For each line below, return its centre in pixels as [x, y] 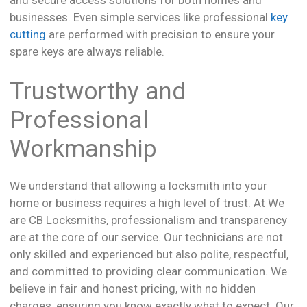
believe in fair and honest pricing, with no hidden [133, 289]
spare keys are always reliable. [87, 51]
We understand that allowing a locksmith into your [138, 186]
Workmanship [83, 149]
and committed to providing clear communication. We [148, 272]
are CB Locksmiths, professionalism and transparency [148, 220]
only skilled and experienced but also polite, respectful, [149, 255]
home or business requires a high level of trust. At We [147, 203]
